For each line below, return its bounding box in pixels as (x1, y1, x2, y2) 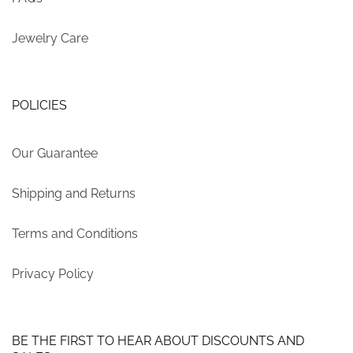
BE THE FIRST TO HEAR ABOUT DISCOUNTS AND (12, 333, 304, 349)
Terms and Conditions (12, 226, 138, 242)
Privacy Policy (12, 266, 94, 282)
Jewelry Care (12, 31, 88, 46)
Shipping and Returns (12, 186, 136, 202)
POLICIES (12, 98, 67, 113)
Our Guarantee (12, 146, 98, 162)
